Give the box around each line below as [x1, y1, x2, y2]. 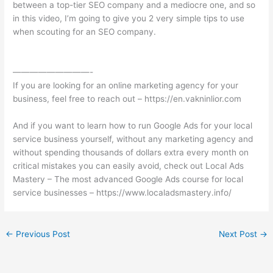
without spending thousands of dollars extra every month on [13, 147, 249, 157]
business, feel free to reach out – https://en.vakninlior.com [13, 93, 242, 104]
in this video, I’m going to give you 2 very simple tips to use [13, 13, 245, 23]
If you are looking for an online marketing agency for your [13, 80, 239, 90]
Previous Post [13, 229, 71, 239]
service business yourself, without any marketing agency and [13, 133, 253, 144]
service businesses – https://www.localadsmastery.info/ [13, 187, 232, 197]
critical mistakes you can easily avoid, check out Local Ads [13, 160, 244, 171]
